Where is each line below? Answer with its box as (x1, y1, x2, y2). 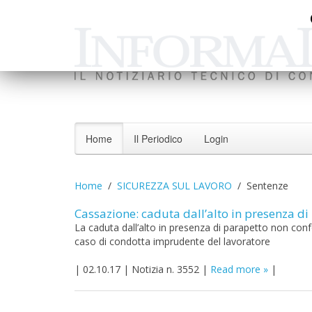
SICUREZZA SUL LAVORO (117, 179, 232, 192)
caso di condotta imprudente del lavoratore (75, 235, 270, 248)
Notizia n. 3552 (132, 263, 199, 276)
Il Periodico (134, 132, 182, 146)
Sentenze (247, 179, 288, 192)
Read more (210, 263, 260, 276)
